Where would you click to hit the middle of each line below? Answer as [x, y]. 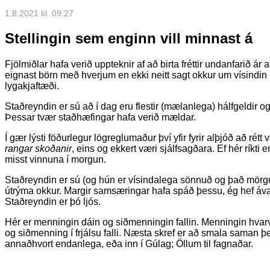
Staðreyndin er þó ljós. [53, 202]
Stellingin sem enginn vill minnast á [129, 39]
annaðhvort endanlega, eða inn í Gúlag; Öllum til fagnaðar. [129, 244]
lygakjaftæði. [32, 86]
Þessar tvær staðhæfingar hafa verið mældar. [100, 118]
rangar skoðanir [38, 149]
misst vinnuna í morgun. [55, 160]
